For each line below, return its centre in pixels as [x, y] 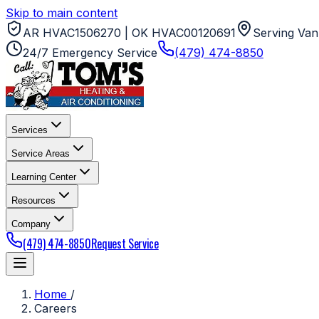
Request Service [125, 244]
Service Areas [41, 153]
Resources [33, 200]
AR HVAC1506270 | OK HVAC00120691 [129, 33]
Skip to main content [62, 13]
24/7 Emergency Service [90, 53]
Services [30, 130]
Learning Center [44, 177]
